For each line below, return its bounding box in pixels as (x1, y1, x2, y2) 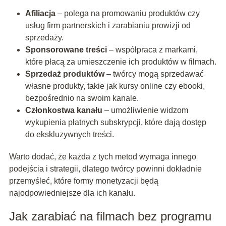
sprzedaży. (25, 33, 64, 42)
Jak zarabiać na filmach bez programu (9, 209, 211, 223)
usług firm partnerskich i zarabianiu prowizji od (25, 21, 191, 30)
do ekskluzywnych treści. (25, 130, 114, 139)
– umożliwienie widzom (102, 106, 188, 115)
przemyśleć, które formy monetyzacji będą (9, 177, 158, 186)
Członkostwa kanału (25, 106, 102, 115)
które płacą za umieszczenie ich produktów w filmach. (25, 58, 216, 67)
